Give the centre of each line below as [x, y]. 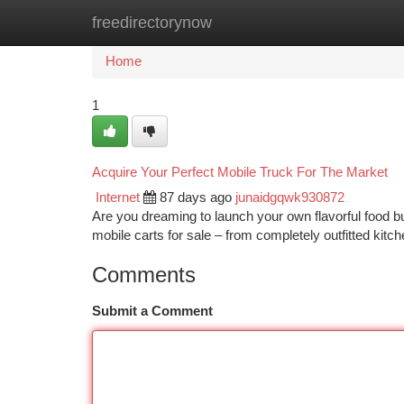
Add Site [336, 23]
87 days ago [196, 197]
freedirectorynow [152, 23]
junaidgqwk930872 [290, 197]
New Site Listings [233, 23]
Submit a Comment [152, 311]
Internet [118, 197]
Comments [144, 275]
